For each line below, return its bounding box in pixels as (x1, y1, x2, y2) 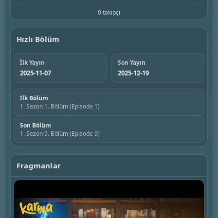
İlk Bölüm (20, 94, 48, 102)
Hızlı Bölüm (17, 34, 60, 44)
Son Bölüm (20, 121, 51, 129)
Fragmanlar (17, 161, 61, 170)
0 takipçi (98, 8, 120, 17)
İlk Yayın (20, 58, 45, 67)
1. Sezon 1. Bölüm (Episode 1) (20, 102, 100, 110)
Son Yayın (118, 58, 145, 67)
